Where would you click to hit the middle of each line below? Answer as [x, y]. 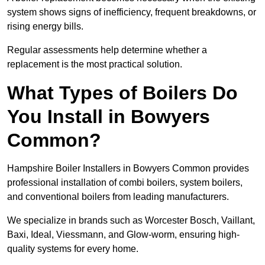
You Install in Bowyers [109, 117]
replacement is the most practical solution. [95, 64]
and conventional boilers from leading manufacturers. [119, 197]
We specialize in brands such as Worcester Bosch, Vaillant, [131, 221]
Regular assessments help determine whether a [107, 50]
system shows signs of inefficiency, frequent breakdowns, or [132, 12]
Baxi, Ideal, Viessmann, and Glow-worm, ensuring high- [123, 235]
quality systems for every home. [74, 249]
